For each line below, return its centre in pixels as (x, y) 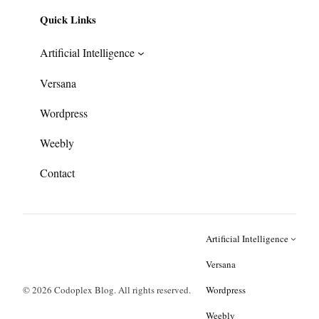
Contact (57, 172)
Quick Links (68, 20)
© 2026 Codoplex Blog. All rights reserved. (107, 289)
